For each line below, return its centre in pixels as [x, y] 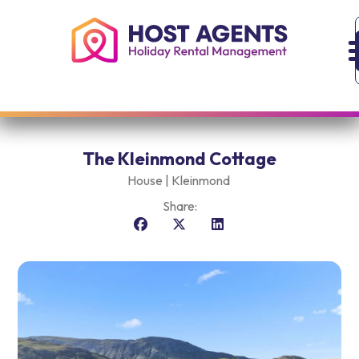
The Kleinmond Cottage [179, 159]
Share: [179, 206]
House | [148, 181]
